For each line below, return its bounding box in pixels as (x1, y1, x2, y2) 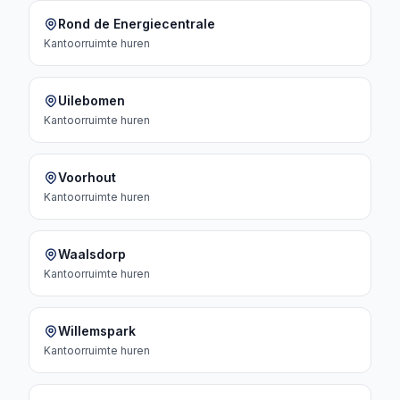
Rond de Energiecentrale (58, 16, 215, 31)
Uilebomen (58, 93, 125, 108)
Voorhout (58, 170, 116, 185)
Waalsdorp (58, 246, 126, 262)
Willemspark (58, 323, 136, 338)
